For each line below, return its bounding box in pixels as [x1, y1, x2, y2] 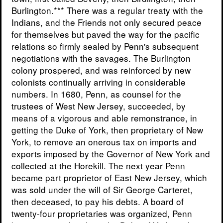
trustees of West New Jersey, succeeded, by [11, 100, 186, 112]
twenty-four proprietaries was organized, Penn [11, 207, 192, 220]
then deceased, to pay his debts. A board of [11, 195, 184, 208]
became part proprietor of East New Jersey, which [11, 171, 207, 184]
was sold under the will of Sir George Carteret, [11, 183, 193, 196]
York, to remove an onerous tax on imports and [11, 135, 197, 148]
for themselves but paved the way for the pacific [11, 28, 200, 41]
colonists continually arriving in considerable [11, 76, 186, 89]
